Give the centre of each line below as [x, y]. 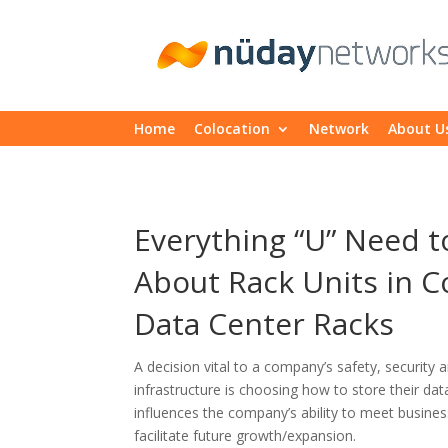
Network [339, 128]
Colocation [232, 128]
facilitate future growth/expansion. [245, 435]
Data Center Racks [264, 323]
